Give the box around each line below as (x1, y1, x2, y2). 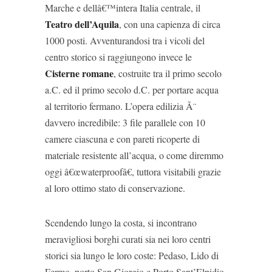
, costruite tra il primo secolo (114, 67, 222, 80)
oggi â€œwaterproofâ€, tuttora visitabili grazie (45, 165, 221, 178)
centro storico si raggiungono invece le (45, 50, 192, 63)
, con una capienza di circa (119, 18, 220, 30)
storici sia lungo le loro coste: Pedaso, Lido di (45, 249, 219, 262)
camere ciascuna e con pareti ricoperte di (45, 132, 200, 145)
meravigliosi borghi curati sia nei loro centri (45, 233, 211, 245)
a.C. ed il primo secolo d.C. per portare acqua (45, 83, 219, 96)
